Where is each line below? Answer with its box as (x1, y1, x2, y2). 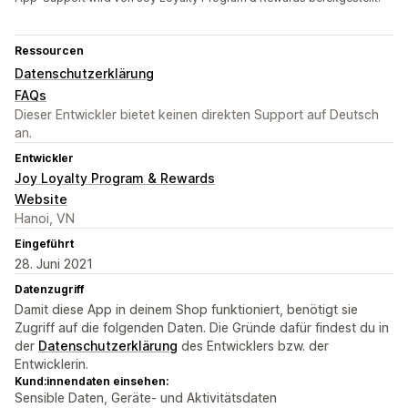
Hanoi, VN (15, 210, 75, 227)
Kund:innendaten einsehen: (15, 374, 168, 389)
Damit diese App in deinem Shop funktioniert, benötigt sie (15, 301, 358, 318)
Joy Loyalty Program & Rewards (15, 170, 215, 187)
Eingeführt (15, 237, 74, 251)
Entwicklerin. (15, 356, 88, 372)
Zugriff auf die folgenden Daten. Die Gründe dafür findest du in (15, 320, 389, 336)
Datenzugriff (15, 282, 84, 297)
